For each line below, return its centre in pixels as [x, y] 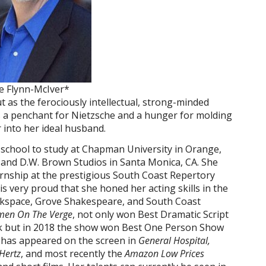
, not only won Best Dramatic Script [151, 214]
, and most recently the [73, 254]
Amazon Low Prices [164, 254]
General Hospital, [174, 240]
